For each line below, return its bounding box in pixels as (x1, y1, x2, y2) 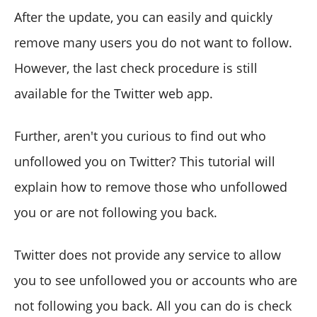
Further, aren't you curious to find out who (14, 127, 266, 145)
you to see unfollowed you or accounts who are (14, 272, 297, 289)
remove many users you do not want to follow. (14, 34, 292, 52)
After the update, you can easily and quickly (14, 8, 272, 26)
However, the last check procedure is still (14, 59, 258, 77)
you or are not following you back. (14, 204, 217, 221)
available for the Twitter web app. (14, 85, 213, 103)
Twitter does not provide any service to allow (14, 246, 281, 264)
